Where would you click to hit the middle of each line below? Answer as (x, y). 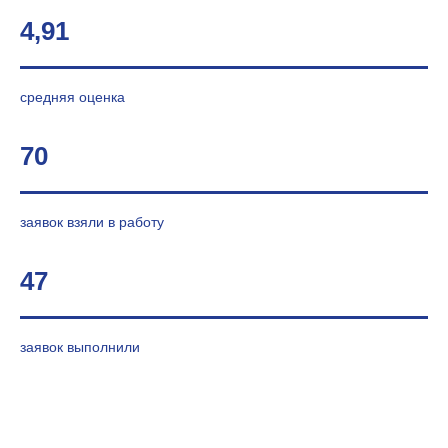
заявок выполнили (80, 347)
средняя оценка (72, 97)
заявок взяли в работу (92, 222)
